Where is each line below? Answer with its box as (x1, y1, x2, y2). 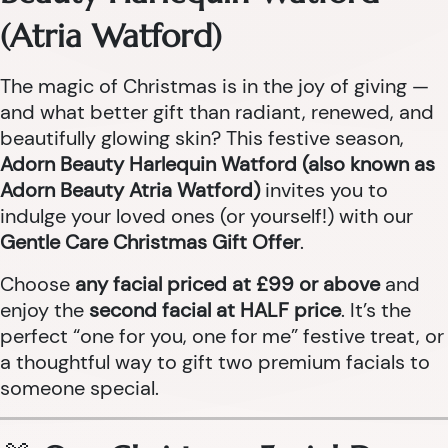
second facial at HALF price (89, 297, 341, 323)
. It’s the (341, 297, 411, 323)
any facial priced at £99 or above (75, 271, 380, 297)
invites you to (260, 177, 388, 203)
